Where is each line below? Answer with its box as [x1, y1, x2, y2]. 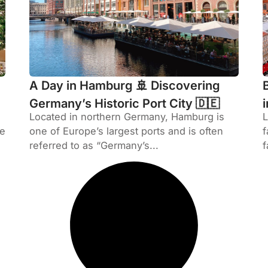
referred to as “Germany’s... [29, 139, 159, 152]
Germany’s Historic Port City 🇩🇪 [29, 96, 220, 111]
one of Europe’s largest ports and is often [29, 125, 223, 138]
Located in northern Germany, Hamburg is [29, 111, 224, 123]
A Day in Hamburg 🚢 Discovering [29, 78, 220, 93]
